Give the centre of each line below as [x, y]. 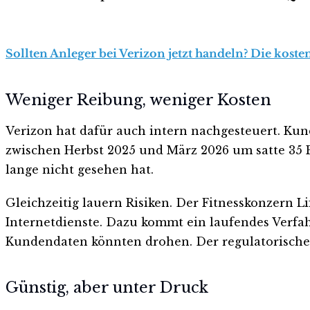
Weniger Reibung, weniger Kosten [138, 100]
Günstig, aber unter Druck [107, 288]
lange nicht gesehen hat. [80, 169]
